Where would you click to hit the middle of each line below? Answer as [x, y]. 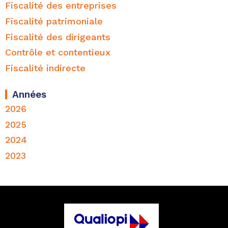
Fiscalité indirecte [45, 68]
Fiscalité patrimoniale [54, 21]
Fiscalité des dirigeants [58, 37]
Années [29, 95]
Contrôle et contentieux [58, 52]
